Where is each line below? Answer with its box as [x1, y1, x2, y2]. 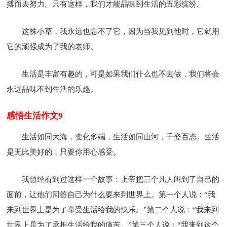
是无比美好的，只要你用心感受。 [7, 147, 121, 156]
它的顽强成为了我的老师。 [7, 42, 98, 51]
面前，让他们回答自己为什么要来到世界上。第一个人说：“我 [7, 190, 216, 199]
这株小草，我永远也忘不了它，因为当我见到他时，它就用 [22, 27, 220, 35]
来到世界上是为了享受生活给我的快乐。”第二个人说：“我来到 [7, 205, 219, 214]
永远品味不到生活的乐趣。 [7, 85, 98, 93]
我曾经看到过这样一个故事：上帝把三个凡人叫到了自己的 [22, 175, 220, 183]
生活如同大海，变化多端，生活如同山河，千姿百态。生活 [22, 132, 220, 141]
